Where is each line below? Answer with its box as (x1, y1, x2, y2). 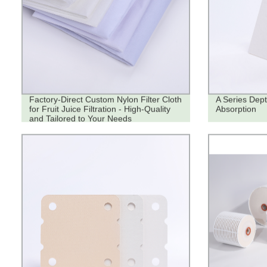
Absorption (215, 104, 256, 114)
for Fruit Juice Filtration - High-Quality (29, 104, 170, 114)
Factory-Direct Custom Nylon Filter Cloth (29, 94, 182, 104)
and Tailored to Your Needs (29, 113, 132, 123)
